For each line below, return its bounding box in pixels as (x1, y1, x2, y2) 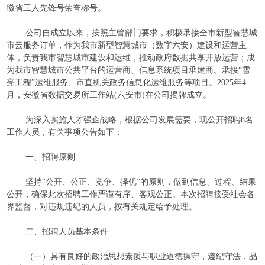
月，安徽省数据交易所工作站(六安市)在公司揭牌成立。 (7, 91, 212, 99)
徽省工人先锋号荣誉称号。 (7, 4, 106, 12)
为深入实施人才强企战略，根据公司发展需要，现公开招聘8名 (25, 115, 254, 124)
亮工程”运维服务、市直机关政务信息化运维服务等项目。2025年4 (7, 78, 247, 87)
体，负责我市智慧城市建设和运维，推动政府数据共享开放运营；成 (7, 53, 256, 62)
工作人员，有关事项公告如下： (7, 128, 123, 137)
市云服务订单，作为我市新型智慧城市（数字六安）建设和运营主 (7, 41, 247, 50)
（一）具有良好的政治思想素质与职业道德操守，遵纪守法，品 (25, 252, 258, 261)
